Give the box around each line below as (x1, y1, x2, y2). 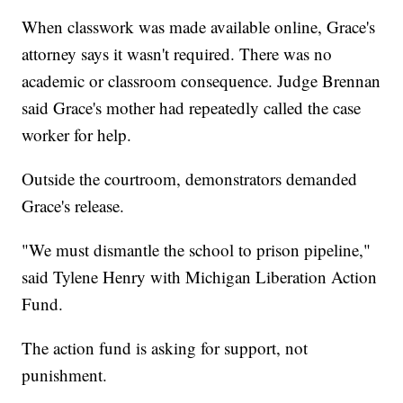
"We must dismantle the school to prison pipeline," (22, 238, 372, 262)
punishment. (22, 363, 108, 387)
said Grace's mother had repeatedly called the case (22, 96, 362, 120)
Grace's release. (22, 194, 125, 218)
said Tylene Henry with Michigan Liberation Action (22, 265, 378, 289)
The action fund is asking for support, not (22, 336, 309, 360)
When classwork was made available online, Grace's (22, 15, 376, 39)
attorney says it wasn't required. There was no (22, 42, 333, 66)
